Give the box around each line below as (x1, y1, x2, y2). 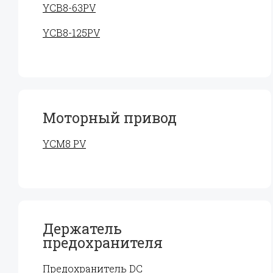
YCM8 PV (43, 137, 86, 150)
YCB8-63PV (43, 1, 96, 14)
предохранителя (43, 233, 163, 252)
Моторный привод (43, 108, 177, 127)
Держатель (43, 219, 122, 238)
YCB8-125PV (43, 26, 100, 39)
